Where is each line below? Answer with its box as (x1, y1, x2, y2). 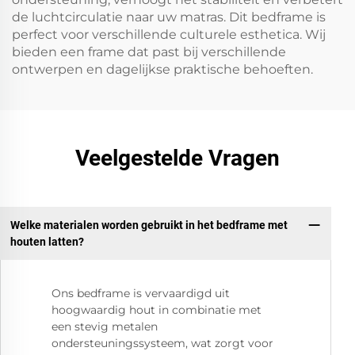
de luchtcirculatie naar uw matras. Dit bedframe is (12, 10, 326, 25)
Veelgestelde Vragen (75, 145, 280, 171)
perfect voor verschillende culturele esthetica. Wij (12, 27, 326, 42)
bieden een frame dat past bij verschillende (12, 44, 286, 59)
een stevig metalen (52, 319, 158, 334)
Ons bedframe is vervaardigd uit (52, 286, 230, 301)
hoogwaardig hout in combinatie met (52, 303, 261, 318)
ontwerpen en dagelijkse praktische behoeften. (12, 62, 313, 77)
